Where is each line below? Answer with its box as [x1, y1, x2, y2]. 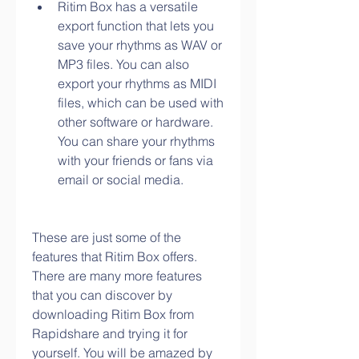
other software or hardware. [58, 114, 213, 130]
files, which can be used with [58, 95, 224, 111]
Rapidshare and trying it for [32, 325, 188, 341]
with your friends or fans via [58, 152, 213, 168]
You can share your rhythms [58, 133, 215, 149]
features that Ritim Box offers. [32, 248, 197, 264]
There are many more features [32, 268, 202, 284]
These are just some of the [32, 229, 181, 245]
